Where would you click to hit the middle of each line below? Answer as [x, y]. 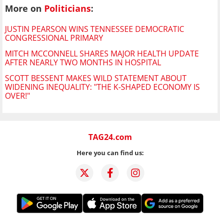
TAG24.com [110, 137]
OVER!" [17, 96]
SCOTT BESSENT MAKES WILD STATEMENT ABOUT [96, 78]
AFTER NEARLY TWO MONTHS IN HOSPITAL [83, 63]
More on [25, 8]
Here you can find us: [110, 153]
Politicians [68, 8]
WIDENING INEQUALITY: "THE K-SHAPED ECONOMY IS [102, 87]
